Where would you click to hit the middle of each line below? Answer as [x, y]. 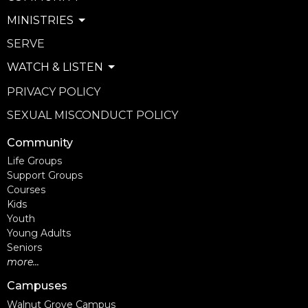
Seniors [24, 248]
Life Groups [34, 161]
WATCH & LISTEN [55, 67]
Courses [26, 190]
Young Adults [39, 233]
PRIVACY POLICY [54, 91]
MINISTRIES [40, 21]
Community [40, 142]
